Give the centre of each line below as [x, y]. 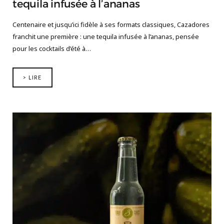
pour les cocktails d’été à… [52, 48]
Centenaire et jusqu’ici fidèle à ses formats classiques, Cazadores [111, 24]
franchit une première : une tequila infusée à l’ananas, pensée [106, 36]
